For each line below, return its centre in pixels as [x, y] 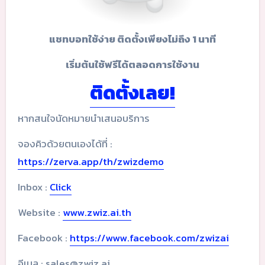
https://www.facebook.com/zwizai [149, 237]
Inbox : [33, 187]
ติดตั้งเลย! [132, 93]
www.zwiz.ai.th [97, 212]
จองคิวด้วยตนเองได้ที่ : [65, 143]
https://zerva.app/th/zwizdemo [91, 161]
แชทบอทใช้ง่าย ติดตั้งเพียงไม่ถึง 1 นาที [132, 39]
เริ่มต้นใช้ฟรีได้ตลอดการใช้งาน [132, 65]
